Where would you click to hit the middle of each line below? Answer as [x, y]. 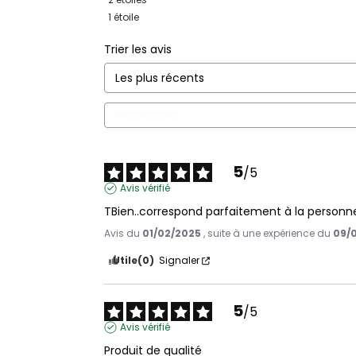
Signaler [179, 261]
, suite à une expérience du [268, 234]
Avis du [123, 234]
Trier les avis [138, 50]
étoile [129, 17]
